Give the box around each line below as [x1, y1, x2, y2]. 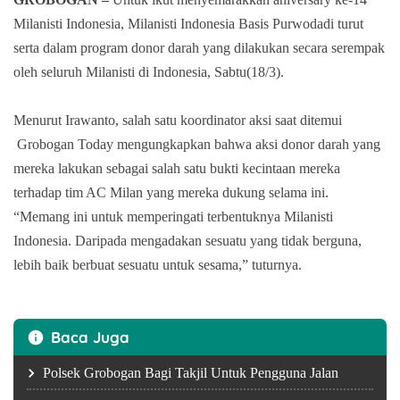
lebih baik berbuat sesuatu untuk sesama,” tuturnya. [13, 256, 302, 272]
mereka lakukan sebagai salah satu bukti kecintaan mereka [13, 160, 340, 176]
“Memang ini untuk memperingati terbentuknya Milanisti [13, 208, 333, 224]
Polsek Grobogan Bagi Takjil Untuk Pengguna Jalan [43, 364, 338, 380]
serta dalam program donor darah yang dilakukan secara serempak [13, 39, 385, 55]
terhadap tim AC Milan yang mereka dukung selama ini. [13, 184, 329, 200]
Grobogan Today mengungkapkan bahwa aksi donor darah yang [13, 136, 380, 152]
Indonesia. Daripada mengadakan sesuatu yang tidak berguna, [13, 232, 362, 248]
